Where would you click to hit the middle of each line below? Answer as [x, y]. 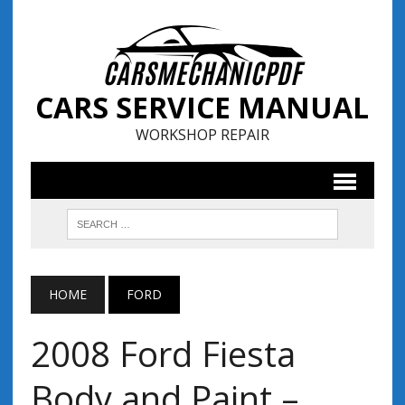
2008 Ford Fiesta [163, 353]
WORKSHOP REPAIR [202, 135]
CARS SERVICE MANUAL [202, 107]
